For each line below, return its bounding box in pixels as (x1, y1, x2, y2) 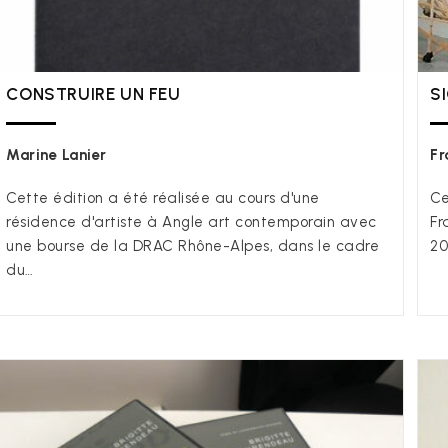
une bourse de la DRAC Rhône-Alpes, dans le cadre (6, 237, 380, 256)
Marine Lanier (6, 146, 107, 165)
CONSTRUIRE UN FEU (6, 84, 181, 105)
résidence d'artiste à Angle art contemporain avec (6, 213, 377, 232)
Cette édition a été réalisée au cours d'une (6, 189, 320, 208)
